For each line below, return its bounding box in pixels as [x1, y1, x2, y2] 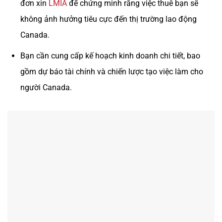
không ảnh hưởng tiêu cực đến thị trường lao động [20, 14, 197, 24]
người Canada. [20, 82, 72, 92]
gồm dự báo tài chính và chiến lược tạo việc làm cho [20, 66, 203, 76]
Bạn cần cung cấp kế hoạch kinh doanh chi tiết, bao [20, 51, 200, 60]
